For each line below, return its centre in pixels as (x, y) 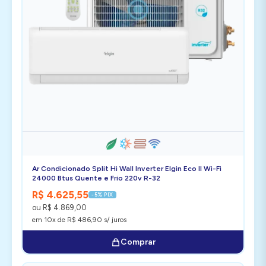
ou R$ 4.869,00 (59, 208)
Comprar (138, 242)
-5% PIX (102, 194)
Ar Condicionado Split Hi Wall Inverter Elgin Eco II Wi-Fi (127, 169)
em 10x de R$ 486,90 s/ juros (79, 220)
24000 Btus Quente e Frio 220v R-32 (96, 178)
